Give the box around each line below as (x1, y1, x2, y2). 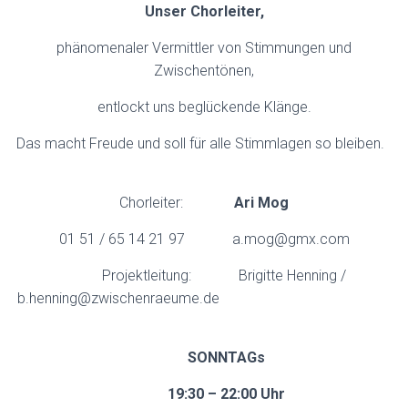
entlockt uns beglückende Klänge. (97, 98, 311, 116)
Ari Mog (234, 194, 289, 211)
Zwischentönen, (154, 62, 254, 79)
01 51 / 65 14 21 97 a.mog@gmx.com (58, 230, 350, 248)
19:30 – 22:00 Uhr (123, 385, 285, 403)
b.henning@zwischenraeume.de (14, 290, 394, 307)
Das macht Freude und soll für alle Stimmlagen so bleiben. (16, 135, 392, 152)
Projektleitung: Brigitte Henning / (62, 267, 346, 284)
